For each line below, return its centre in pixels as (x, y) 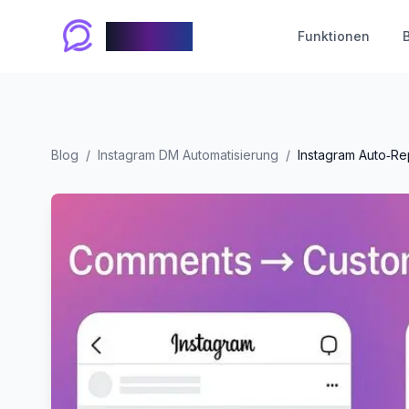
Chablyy (149, 36)
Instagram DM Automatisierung (188, 155)
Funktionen (333, 36)
